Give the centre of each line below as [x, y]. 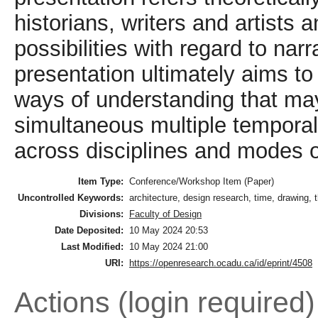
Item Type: [101, 182]
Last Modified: [92, 247]
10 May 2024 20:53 [169, 231]
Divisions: [102, 214]
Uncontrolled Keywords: [71, 198]
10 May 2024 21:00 [169, 247]
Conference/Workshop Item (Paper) [202, 182]
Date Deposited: [89, 231]
